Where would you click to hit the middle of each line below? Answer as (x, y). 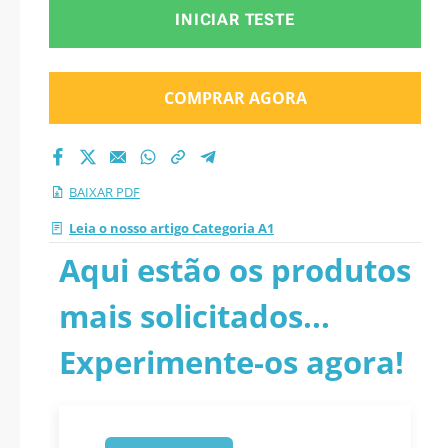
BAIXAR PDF (104, 192)
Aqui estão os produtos (235, 270)
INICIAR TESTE (235, 19)
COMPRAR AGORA (235, 98)
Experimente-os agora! (231, 362)
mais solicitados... (194, 316)
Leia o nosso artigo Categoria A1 (171, 228)
